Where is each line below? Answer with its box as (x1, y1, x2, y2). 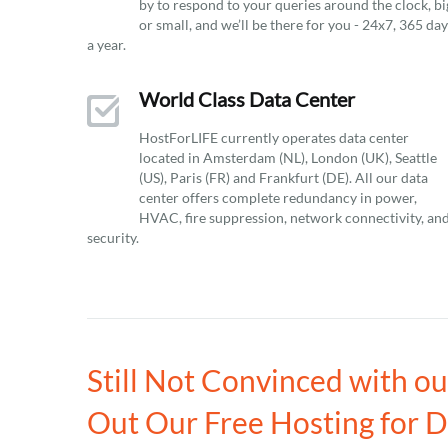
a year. (87, 36, 126, 53)
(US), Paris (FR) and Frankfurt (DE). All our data (139, 169, 428, 186)
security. (87, 229, 139, 246)
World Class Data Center (139, 87, 355, 111)
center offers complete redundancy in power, (139, 189, 417, 206)
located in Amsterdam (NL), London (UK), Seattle (139, 149, 437, 166)
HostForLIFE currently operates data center (139, 129, 409, 146)
